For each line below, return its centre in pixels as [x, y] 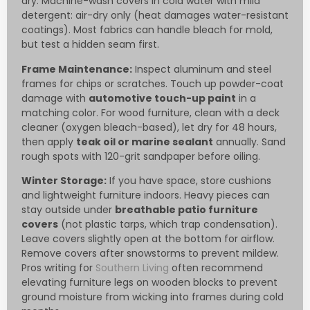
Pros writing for [58, 268]
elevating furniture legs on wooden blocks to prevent [149, 283]
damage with [55, 98]
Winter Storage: [64, 181]
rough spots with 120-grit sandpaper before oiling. [141, 156]
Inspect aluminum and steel [202, 69]
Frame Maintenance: [77, 69]
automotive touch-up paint [162, 98]
